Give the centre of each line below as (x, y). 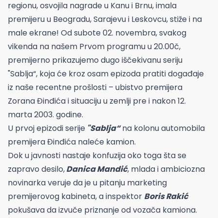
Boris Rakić (166, 196)
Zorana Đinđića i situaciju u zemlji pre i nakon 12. (97, 101)
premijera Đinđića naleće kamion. (72, 142)
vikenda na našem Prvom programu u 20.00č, (94, 46)
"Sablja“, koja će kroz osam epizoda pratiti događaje (106, 73)
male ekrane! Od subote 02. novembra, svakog (97, 33)
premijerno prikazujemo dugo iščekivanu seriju (95, 60)
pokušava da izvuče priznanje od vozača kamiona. (102, 210)
